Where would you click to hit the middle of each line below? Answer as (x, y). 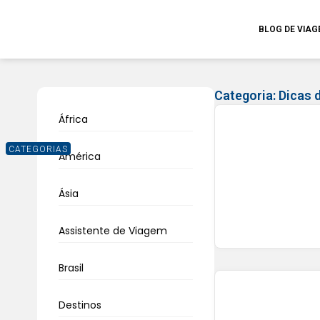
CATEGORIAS (38, 149)
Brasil (71, 268)
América (80, 156)
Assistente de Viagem (113, 231)
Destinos (80, 305)
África (73, 119)
